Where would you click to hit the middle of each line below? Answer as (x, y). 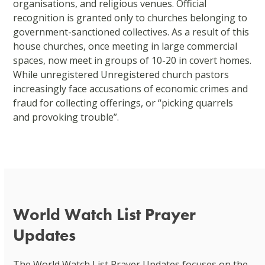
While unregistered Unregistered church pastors (121, 74)
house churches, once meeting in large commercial (125, 46)
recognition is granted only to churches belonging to (130, 17)
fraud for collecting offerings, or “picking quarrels (123, 103)
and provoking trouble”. (66, 117)
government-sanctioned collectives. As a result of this (131, 32)
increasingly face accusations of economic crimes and (131, 88)
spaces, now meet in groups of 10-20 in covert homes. (132, 60)
